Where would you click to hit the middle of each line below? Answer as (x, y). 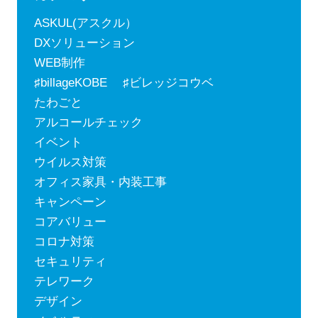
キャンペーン (70, 202)
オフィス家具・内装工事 (100, 182)
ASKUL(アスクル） (85, 23)
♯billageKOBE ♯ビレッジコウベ (124, 83)
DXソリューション (84, 43)
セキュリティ (70, 262)
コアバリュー (70, 222)
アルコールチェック (88, 123)
